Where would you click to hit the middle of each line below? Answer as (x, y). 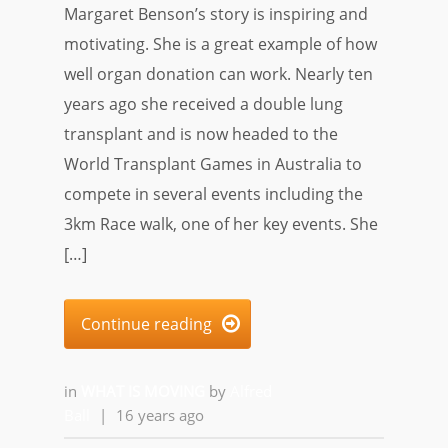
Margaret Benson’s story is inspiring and (216, 14)
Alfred (251, 391)
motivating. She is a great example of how (220, 44)
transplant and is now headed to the (201, 134)
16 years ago (160, 415)
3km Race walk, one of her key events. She (221, 224)
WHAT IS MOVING (145, 391)
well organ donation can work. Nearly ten (218, 74)
